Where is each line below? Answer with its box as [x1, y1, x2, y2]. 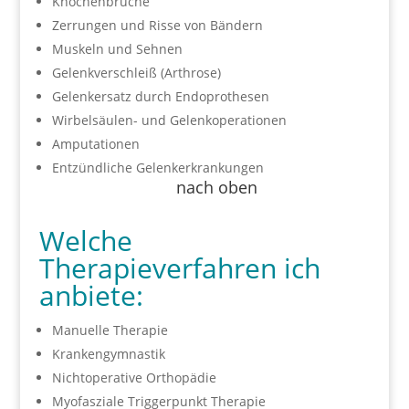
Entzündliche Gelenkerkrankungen [51, 159, 264, 176]
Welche [38, 222, 132, 259]
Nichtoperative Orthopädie [51, 369, 216, 386]
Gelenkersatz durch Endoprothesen [51, 88, 269, 105]
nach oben [175, 176, 257, 198]
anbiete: [38, 277, 143, 314]
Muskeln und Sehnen [51, 40, 183, 58]
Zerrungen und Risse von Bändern [51, 16, 263, 34]
